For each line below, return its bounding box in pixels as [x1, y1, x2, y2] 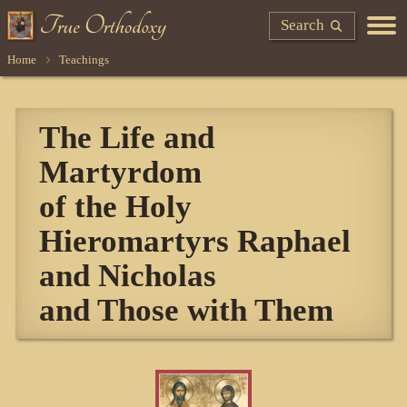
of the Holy [39, 188, 193, 225]
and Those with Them [39, 292, 334, 329]
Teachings [58, 52, 109, 66]
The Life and [39, 119, 215, 156]
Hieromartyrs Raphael [39, 223, 352, 260]
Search [281, 15, 325, 34]
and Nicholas [39, 257, 217, 294]
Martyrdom [39, 154, 203, 191]
